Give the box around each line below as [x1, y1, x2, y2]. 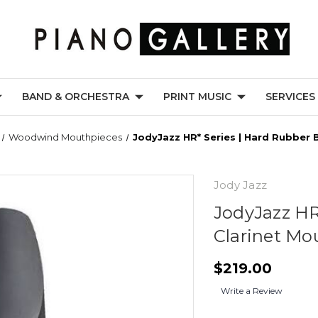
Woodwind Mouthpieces [9, 131, 123, 143]
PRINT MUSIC [163, 90, 231, 103]
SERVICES [265, 90, 315, 103]
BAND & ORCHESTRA [22, 90, 129, 103]
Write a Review [220, 285, 283, 296]
